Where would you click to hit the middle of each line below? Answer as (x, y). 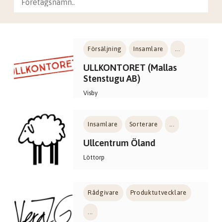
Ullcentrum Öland (119, 143)
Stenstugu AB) (112, 79)
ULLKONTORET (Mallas (130, 68)
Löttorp (94, 157)
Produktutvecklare (158, 193)
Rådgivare (103, 193)
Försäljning (105, 49)
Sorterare (143, 124)
